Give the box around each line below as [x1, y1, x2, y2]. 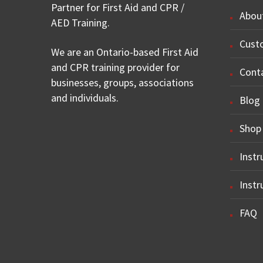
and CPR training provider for [51, 60, 180, 74]
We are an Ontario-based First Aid [51, 45, 198, 59]
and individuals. [51, 91, 119, 104]
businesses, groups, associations [51, 76, 194, 89]
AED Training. [51, 16, 110, 29]
